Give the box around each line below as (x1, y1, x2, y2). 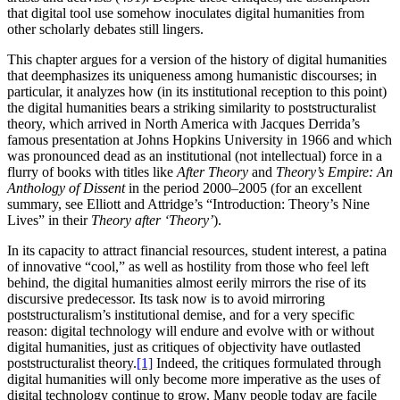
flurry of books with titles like (7, 163, 177, 179)
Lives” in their (7, 212, 91, 228)
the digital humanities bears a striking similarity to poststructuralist (7, 99, 376, 115)
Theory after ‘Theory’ (91, 212, 213, 228)
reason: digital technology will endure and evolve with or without (7, 322, 374, 338)
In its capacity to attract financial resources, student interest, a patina (7, 242, 387, 258)
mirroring (272, 290, 325, 306)
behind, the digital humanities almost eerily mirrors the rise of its (7, 274, 366, 290)
